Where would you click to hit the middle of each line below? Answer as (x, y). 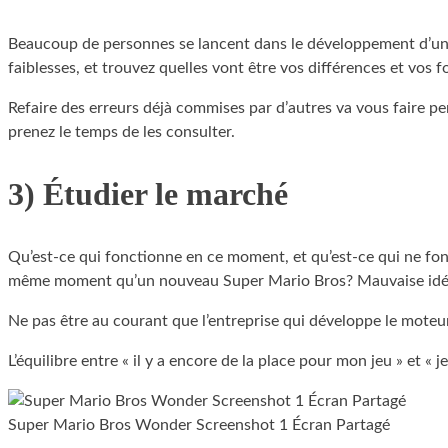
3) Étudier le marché (148, 194)
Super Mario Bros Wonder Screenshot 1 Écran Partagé (199, 424)
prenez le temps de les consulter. (121, 131)
